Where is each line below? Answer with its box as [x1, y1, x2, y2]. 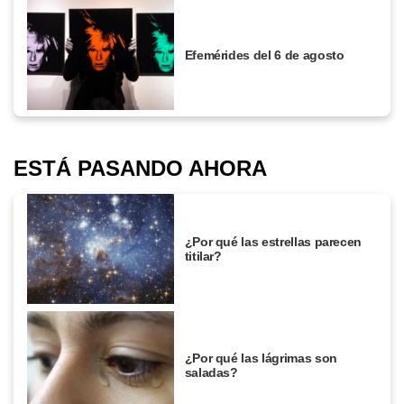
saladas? [184, 365, 238, 381]
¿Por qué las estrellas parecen [184, 234, 363, 250]
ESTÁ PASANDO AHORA [14, 156, 267, 181]
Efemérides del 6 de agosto [184, 47, 344, 62]
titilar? [184, 249, 222, 264]
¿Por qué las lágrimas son [184, 351, 337, 366]
